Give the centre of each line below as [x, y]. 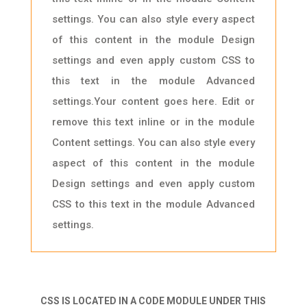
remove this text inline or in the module [153, 122]
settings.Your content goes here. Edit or [153, 102]
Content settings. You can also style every [153, 143]
